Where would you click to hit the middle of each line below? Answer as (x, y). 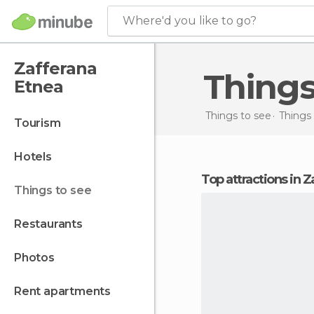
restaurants (52, 224)
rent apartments (66, 291)
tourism (41, 123)
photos (38, 258)
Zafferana (55, 68)
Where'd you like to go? (190, 21)
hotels (37, 157)
